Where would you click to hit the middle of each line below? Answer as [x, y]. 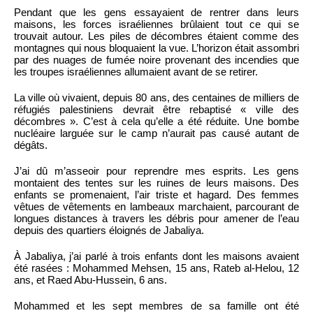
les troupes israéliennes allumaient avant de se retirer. [136, 71]
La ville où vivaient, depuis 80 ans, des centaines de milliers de [156, 97]
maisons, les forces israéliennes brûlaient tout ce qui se [156, 24]
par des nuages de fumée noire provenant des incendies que [156, 59]
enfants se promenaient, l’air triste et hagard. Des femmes [156, 194]
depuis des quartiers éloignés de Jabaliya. [109, 230]
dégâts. [31, 145]
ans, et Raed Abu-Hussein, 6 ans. [90, 279]
